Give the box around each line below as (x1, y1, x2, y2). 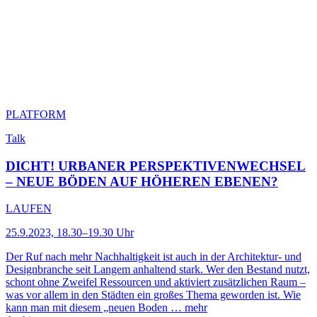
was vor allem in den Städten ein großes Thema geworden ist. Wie (6, 289, 301, 301)
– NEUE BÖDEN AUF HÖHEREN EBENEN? (6, 173, 278, 189)
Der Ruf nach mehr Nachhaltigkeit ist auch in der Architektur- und (6, 250, 301, 263)
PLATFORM (6, 108, 66, 120)
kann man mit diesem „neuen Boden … (6, 301, 185, 314)
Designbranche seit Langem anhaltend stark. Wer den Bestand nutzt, (6, 263, 310, 276)
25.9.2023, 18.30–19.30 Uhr (6, 226, 134, 239)
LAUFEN (6, 202, 52, 215)
